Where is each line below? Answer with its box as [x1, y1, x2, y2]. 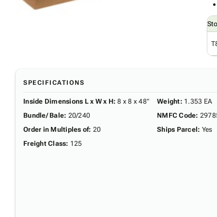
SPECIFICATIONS [23, 78, 84, 86]
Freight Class [23, 139, 66, 147]
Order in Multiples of [23, 125, 89, 133]
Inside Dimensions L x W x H [23, 97, 113, 105]
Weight [157, 97, 180, 105]
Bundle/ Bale [23, 111, 64, 119]
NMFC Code [157, 111, 196, 119]
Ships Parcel [157, 125, 198, 133]
